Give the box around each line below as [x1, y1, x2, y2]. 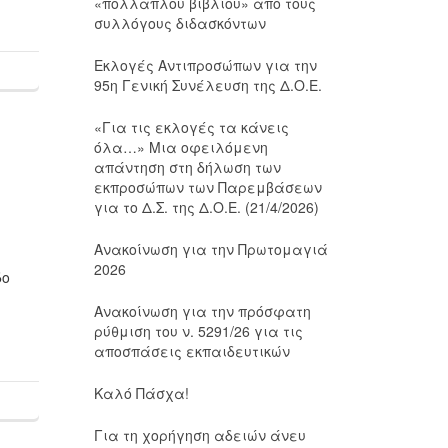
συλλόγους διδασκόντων [93, 13, 266, 33]
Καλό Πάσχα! [93, 383, 189, 403]
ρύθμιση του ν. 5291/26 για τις [93, 321, 303, 341]
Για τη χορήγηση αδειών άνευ [93, 425, 306, 445]
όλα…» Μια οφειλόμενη [93, 137, 268, 157]
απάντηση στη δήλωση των [93, 157, 281, 177]
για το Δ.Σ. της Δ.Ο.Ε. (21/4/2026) [93, 197, 319, 217]
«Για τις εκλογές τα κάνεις [93, 117, 289, 137]
